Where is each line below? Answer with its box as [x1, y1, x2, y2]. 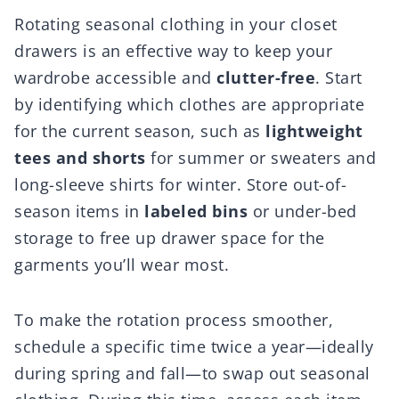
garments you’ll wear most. [14, 254, 229, 276]
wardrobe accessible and [14, 67, 216, 89]
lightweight [265, 120, 363, 142]
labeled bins [144, 200, 248, 223]
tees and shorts [14, 147, 146, 169]
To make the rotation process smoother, [14, 309, 333, 331]
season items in [14, 200, 144, 223]
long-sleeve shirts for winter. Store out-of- [14, 174, 346, 196]
